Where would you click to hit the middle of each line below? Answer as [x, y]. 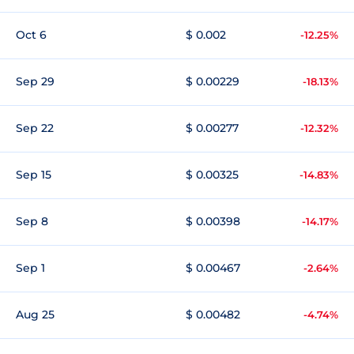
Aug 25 [35, 314]
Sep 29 [35, 81]
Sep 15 [34, 175]
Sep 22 [35, 128]
